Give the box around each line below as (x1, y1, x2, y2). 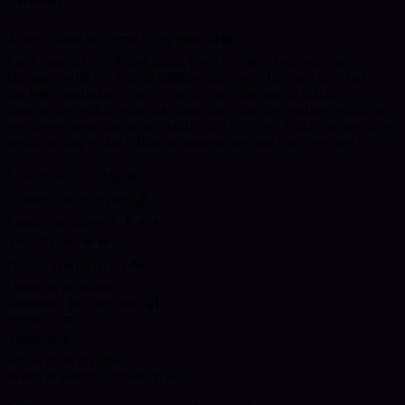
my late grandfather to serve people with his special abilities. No (7, 86, 371, 102)
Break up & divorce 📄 (7, 353, 138, 369)
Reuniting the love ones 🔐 (7, 296, 160, 312)
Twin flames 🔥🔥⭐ (7, 233, 120, 250)
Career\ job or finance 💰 (7, 193, 148, 209)
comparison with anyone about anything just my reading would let (7, 102, 384, 118)
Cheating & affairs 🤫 (7, 279, 130, 296)
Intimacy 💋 (7, 312, 75, 328)
